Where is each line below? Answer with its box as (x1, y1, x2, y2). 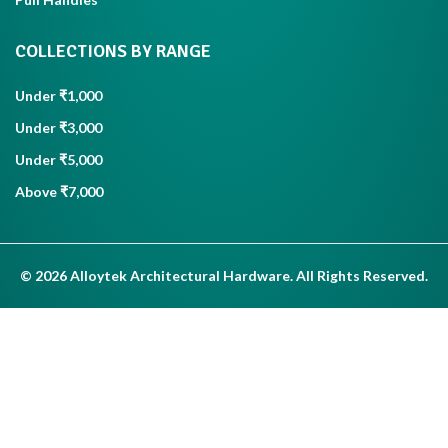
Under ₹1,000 (15, 87, 102, 105)
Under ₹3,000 (15, 119, 102, 137)
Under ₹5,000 (15, 151, 102, 169)
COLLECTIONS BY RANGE (15, 40, 211, 63)
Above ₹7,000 (15, 183, 103, 201)
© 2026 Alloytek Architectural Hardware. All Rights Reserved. (20, 267, 428, 285)
